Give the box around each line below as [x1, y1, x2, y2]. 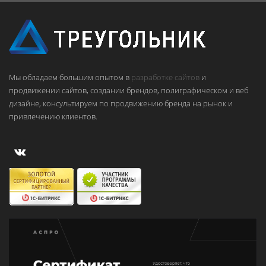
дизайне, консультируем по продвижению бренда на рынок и [9, 98, 233, 109]
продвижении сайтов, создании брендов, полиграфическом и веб [9, 85, 248, 96]
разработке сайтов [131, 72, 199, 83]
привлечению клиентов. [9, 111, 97, 122]
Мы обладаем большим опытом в [9, 72, 131, 83]
